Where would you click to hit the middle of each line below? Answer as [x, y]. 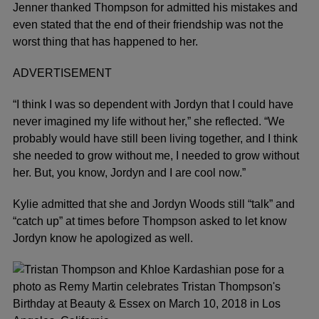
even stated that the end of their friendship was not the [148, 25]
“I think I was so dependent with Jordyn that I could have [153, 104]
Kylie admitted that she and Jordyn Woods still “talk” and [154, 204]
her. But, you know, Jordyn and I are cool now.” [129, 173]
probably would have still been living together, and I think [155, 138]
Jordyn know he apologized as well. [103, 238]
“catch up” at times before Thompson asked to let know [150, 221]
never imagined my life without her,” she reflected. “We [149, 121]
